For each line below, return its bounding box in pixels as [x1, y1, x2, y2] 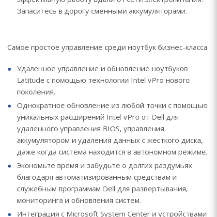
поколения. [17, 87, 55, 96]
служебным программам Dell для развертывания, [17, 184, 188, 193]
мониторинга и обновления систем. [17, 195, 141, 205]
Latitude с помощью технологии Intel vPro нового [17, 75, 190, 85]
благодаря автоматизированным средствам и [17, 172, 177, 182]
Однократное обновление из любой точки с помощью [17, 100, 208, 110]
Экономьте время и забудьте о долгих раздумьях [17, 160, 192, 170]
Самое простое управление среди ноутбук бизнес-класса [7, 42, 207, 52]
